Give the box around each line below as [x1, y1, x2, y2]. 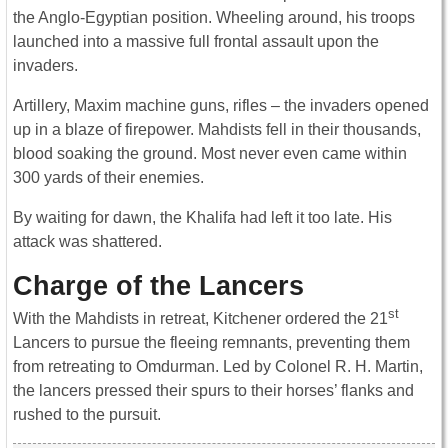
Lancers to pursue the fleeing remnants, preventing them [13, 334, 410, 352]
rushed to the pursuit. [13, 406, 161, 424]
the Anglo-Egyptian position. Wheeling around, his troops [13, 8, 415, 26]
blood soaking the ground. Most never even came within [13, 144, 407, 162]
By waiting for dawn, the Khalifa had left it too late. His [13, 208, 392, 226]
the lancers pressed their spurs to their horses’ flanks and [13, 382, 414, 400]
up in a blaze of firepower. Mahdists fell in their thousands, [13, 120, 421, 138]
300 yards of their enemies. [13, 168, 204, 186]
